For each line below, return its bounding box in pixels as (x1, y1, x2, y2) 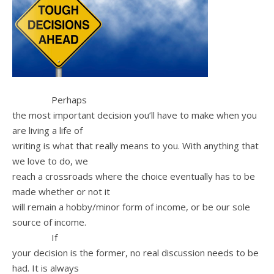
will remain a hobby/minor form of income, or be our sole (12, 200, 250, 213)
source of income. (12, 215, 86, 228)
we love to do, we (12, 154, 88, 167)
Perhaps (12, 93, 87, 106)
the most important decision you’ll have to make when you (12, 108, 257, 121)
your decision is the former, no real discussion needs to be (12, 246, 259, 259)
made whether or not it (12, 185, 110, 198)
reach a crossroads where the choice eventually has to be (12, 169, 255, 182)
